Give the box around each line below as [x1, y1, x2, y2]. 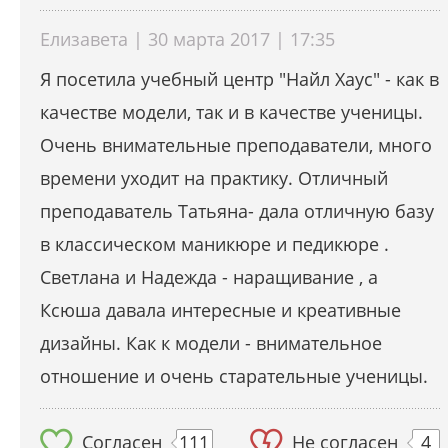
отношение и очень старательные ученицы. [40, 364, 428, 389]
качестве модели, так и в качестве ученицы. [40, 100, 423, 125]
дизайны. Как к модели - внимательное [40, 331, 382, 356]
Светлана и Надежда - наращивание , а [40, 265, 378, 290]
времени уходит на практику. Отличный [40, 166, 388, 191]
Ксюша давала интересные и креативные [40, 298, 401, 323]
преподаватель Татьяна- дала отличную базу [40, 199, 434, 224]
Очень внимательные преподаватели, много [40, 133, 432, 158]
